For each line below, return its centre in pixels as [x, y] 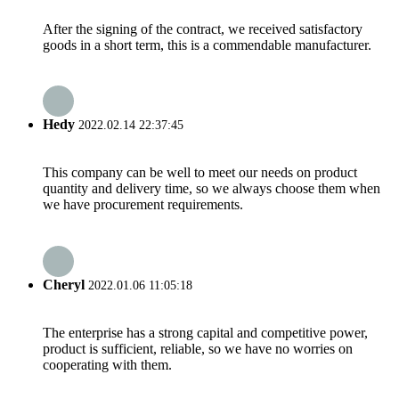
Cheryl [64, 284]
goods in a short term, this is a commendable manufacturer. [207, 45]
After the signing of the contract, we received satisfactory [203, 28]
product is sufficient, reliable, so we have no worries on [198, 348]
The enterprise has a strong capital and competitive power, [205, 332]
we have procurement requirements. [143, 205]
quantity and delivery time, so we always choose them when [212, 189]
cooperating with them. [107, 364]
